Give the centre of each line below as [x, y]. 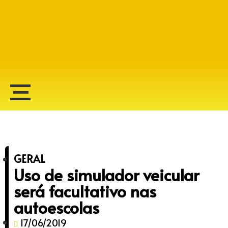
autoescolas [56, 207]
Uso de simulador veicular [106, 175]
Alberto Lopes [69, 53]
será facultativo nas [85, 191]
